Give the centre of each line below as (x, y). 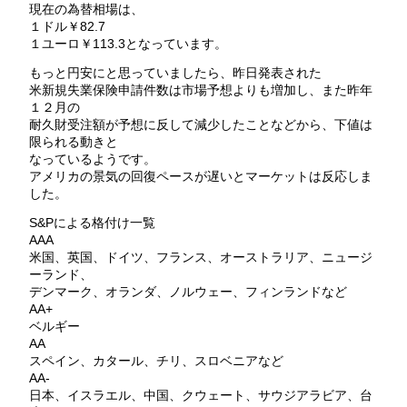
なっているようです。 (92, 159)
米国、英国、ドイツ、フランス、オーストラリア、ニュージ (200, 258)
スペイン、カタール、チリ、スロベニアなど (156, 361)
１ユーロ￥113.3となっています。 (128, 43)
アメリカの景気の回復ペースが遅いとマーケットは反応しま (200, 177)
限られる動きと (73, 142)
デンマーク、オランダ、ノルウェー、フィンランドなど (188, 292)
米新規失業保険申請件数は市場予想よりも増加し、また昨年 (200, 90)
